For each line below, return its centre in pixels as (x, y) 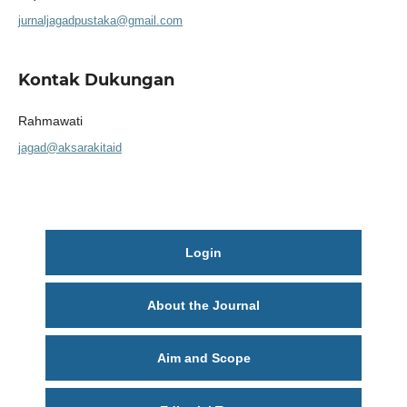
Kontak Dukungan (96, 79)
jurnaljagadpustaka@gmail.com (100, 20)
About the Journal (203, 305)
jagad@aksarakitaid (69, 147)
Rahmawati (50, 120)
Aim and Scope (203, 357)
